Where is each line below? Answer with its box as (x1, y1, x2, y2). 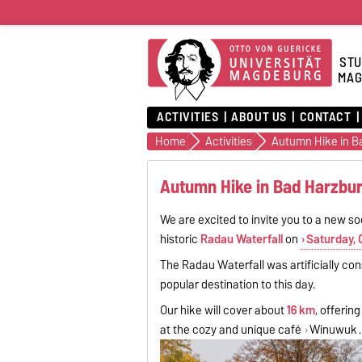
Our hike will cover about (160, 300, 288, 320)
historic (160, 229, 201, 249)
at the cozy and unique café (160, 319, 305, 339)
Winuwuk (309, 319, 357, 339)
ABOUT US (231, 106, 287, 128)
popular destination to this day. (160, 274, 316, 294)
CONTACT (299, 106, 351, 128)
